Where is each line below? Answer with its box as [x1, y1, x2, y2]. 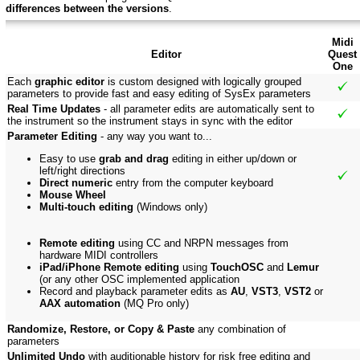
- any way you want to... [97, 130, 212, 143]
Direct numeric [39, 177, 112, 190]
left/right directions [39, 165, 125, 178]
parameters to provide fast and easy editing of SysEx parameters [7, 88, 311, 100]
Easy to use [39, 153, 99, 166]
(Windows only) [133, 201, 207, 214]
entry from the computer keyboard [112, 177, 273, 190]
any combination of [194, 323, 286, 336]
